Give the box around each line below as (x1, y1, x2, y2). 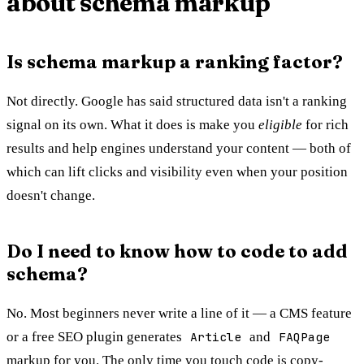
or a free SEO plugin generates (6, 328, 185, 344)
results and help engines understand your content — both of (6, 140, 351, 156)
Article (190, 328, 241, 344)
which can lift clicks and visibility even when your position (6, 163, 348, 180)
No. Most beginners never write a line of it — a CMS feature (6, 305, 352, 321)
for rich (302, 116, 349, 132)
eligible (258, 116, 302, 132)
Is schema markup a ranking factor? (6, 50, 343, 73)
